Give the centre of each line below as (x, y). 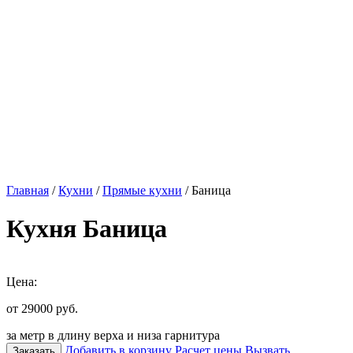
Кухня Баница (87, 229)
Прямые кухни (142, 190)
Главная (28, 190)
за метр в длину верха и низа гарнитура (113, 335)
